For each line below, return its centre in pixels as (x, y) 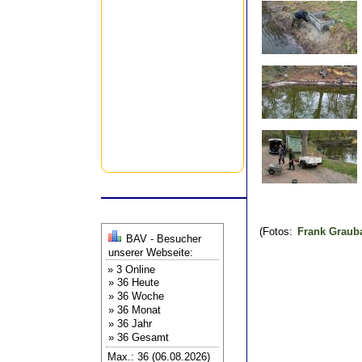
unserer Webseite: (151, 253)
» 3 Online (131, 269)
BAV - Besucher (164, 239)
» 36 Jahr (130, 324)
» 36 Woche (136, 296)
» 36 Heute (134, 282)
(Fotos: (278, 232)
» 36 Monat (135, 310)
